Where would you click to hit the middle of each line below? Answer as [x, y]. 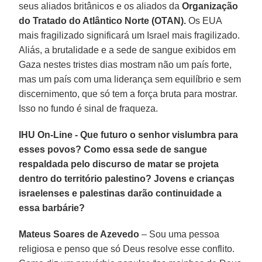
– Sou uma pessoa [180, 234]
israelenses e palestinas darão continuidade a [120, 193]
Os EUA [204, 20]
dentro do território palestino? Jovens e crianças [127, 178]
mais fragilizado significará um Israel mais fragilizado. [130, 35]
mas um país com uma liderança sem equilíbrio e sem [130, 79]
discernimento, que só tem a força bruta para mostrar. [128, 94]
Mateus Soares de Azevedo [79, 234]
